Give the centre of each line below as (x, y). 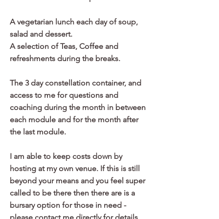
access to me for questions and (64, 95)
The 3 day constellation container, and (76, 83)
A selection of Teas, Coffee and (64, 46)
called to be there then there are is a (72, 193)
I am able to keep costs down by (66, 156)
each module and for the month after (74, 120)
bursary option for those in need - (68, 205)
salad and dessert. (41, 34)
